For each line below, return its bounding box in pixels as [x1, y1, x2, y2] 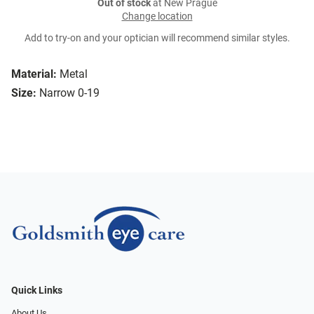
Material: [11, 67, 57, 81]
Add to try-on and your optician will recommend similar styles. [24, 32, 290, 45]
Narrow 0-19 [39, 86, 100, 100]
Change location [121, 11, 193, 23]
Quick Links [11, 285, 62, 297]
